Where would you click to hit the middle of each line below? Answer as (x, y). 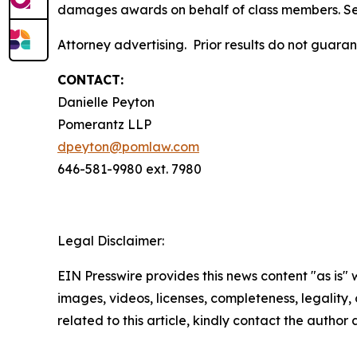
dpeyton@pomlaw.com (128, 147)
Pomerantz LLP (104, 124)
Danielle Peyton (106, 102)
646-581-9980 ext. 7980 (129, 169)
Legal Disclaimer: (111, 241)
